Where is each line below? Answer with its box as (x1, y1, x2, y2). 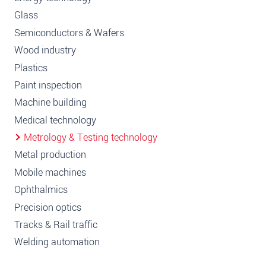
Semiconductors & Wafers (14, 26, 124, 40)
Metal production (14, 148, 86, 162)
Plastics (14, 61, 47, 75)
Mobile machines (14, 165, 86, 179)
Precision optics (14, 200, 81, 214)
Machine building (14, 96, 87, 110)
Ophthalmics (14, 183, 68, 197)
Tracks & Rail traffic (14, 217, 97, 232)
